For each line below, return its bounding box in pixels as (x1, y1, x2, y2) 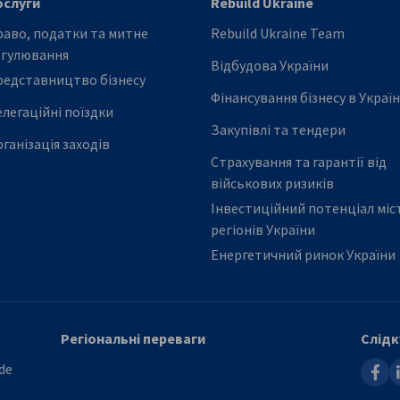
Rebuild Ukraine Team (211, 24, 345, 43)
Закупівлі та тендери (211, 121, 346, 139)
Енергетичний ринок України (211, 246, 396, 264)
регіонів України (211, 221, 315, 239)
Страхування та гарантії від (211, 153, 387, 171)
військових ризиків (211, 174, 334, 193)
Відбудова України (211, 56, 329, 75)
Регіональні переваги (61, 329, 205, 348)
